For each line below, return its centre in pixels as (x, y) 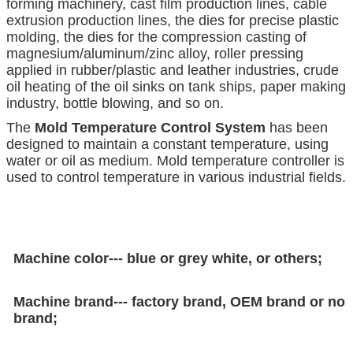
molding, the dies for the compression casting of (156, 37)
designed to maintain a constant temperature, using (167, 145)
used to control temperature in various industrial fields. (176, 178)
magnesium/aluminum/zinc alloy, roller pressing (155, 54)
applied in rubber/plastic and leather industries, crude (173, 71)
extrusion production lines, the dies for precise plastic (173, 21)
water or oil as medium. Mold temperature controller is (175, 161)
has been (297, 128)
